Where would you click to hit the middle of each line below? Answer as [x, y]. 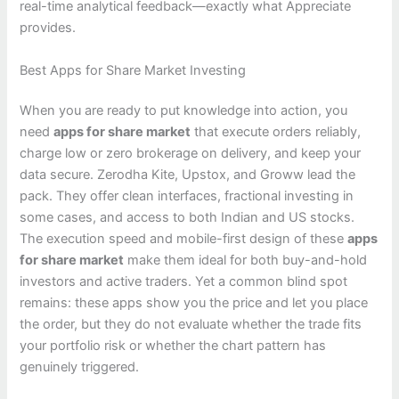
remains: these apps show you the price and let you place [194, 303]
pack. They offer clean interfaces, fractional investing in [187, 196]
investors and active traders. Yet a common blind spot [184, 282]
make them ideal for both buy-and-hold [246, 261]
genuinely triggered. [80, 367]
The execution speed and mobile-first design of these [184, 239]
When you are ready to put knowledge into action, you [184, 111]
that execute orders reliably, [276, 132]
